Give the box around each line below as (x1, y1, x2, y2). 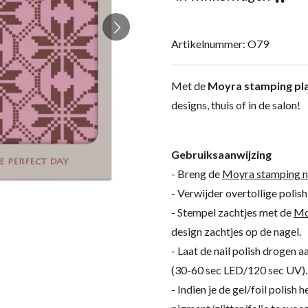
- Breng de (171, 167, 222, 180)
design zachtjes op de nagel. (171, 225, 303, 238)
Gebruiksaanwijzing (171, 148, 272, 161)
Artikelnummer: (171, 37, 245, 50)
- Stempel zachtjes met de (171, 206, 294, 219)
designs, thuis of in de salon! (171, 98, 300, 111)
